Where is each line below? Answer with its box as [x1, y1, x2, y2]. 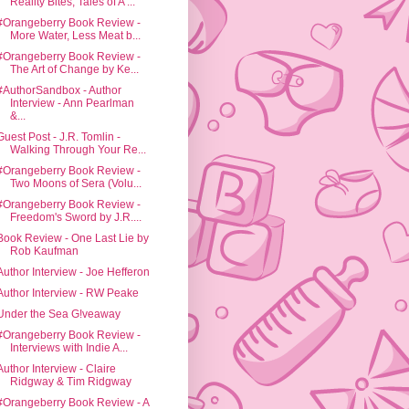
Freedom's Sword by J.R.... [9, 211, 142, 225]
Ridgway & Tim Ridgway [9, 375, 131, 389]
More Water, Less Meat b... [9, 29, 141, 43]
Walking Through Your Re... [9, 143, 146, 157]
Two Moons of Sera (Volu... [9, 177, 142, 191]
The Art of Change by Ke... [9, 63, 139, 77]
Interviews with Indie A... [9, 341, 128, 355]
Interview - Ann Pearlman [9, 97, 134, 110]
